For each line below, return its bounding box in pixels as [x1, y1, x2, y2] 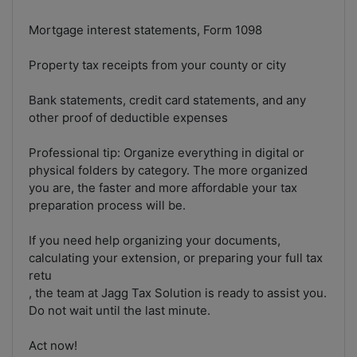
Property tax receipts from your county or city [29, 57, 286, 73]
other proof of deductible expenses [29, 110, 228, 126]
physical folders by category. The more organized [29, 163, 308, 178]
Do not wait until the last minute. [29, 303, 210, 319]
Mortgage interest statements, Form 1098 [29, 22, 262, 38]
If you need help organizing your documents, [29, 233, 280, 249]
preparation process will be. [29, 198, 186, 214]
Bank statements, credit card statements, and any [29, 92, 306, 108]
